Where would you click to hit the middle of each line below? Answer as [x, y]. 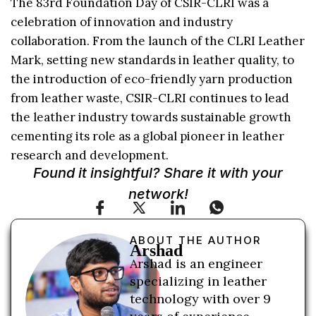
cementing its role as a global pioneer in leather [147, 136]
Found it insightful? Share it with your [158, 172]
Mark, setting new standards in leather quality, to [152, 60]
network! [158, 194]
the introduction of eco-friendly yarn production [152, 79]
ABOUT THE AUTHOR [196, 240]
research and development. [90, 156]
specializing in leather [199, 281]
